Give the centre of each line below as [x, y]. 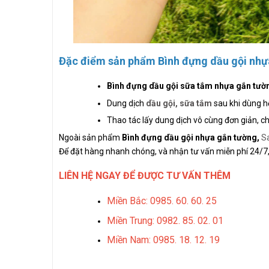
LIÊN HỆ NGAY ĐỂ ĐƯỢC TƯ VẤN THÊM [145, 176]
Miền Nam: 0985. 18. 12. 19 [163, 240]
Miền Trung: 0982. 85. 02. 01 [165, 220]
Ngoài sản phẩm [90, 138]
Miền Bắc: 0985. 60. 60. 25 [162, 201]
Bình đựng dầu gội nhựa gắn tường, [191, 138]
